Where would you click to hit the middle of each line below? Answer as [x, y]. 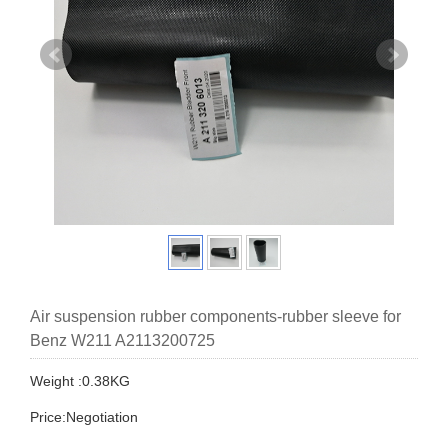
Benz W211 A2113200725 [122, 341]
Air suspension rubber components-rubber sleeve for [215, 317]
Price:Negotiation [84, 417]
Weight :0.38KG [80, 381]
